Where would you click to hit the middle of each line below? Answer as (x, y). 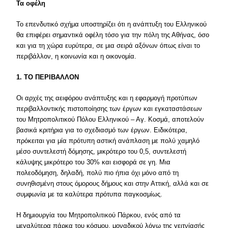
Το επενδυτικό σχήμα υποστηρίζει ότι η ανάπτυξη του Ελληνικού (112, 24)
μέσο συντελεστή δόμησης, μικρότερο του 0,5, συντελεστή (102, 151)
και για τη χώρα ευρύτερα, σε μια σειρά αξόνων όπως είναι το (108, 46)
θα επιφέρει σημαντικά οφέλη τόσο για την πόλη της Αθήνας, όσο (113, 35)
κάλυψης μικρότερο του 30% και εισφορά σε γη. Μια (94, 162)
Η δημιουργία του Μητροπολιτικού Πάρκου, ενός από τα (99, 215)
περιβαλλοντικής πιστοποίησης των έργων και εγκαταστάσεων (109, 109)
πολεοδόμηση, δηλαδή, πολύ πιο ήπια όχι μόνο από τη (98, 173)
